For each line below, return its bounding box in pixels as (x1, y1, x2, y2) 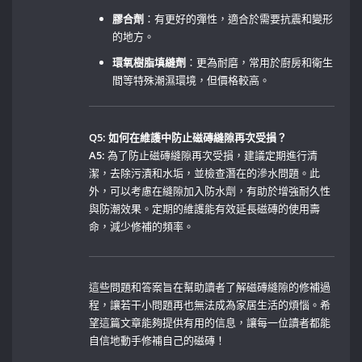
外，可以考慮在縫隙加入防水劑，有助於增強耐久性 (89, 183, 331, 198)
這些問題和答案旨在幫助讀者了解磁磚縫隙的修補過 (89, 280, 331, 295)
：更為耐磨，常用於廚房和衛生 (186, 54, 334, 69)
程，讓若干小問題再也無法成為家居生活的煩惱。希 (89, 297, 331, 313)
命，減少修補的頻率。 (89, 218, 195, 234)
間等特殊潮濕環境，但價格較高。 (112, 72, 271, 87)
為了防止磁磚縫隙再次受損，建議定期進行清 (105, 147, 318, 162)
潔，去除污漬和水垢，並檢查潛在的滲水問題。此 (89, 165, 321, 180)
